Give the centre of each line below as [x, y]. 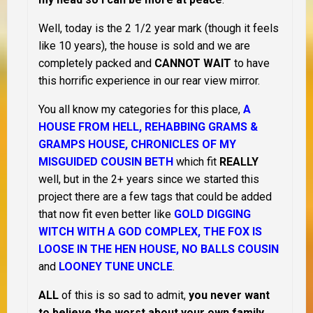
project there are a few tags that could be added [155, 197]
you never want [229, 296]
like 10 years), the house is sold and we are [144, 46]
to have [250, 64]
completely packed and [96, 64]
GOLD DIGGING [212, 214]
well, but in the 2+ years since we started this [149, 180]
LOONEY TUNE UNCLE [116, 267]
